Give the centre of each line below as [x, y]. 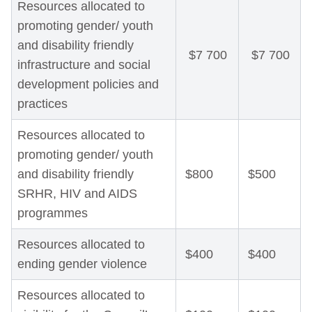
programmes [53, 213]
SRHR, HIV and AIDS [77, 194]
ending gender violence [82, 264]
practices [42, 104]
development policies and [88, 84]
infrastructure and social [84, 65]
